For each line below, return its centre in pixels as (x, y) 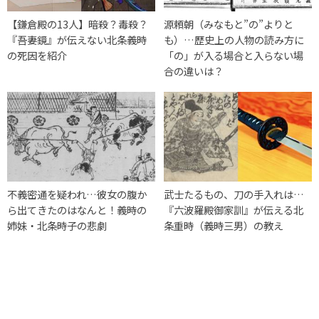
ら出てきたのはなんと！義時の (77, 210)
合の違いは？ (194, 71)
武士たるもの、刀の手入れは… (234, 194)
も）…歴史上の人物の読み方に (234, 40)
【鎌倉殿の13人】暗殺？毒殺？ (78, 24)
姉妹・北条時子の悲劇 (57, 226)
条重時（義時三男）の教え (224, 226)
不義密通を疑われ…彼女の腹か (77, 194)
